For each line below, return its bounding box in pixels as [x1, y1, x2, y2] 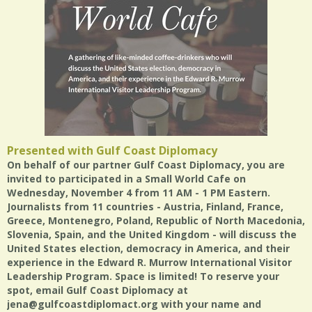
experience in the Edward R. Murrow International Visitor [7, 256, 292, 269]
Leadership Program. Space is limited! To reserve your [7, 270, 279, 283]
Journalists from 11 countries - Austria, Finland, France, [7, 200, 283, 213]
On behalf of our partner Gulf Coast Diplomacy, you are [7, 158, 285, 171]
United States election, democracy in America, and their [7, 242, 290, 255]
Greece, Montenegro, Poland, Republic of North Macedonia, [7, 214, 305, 227]
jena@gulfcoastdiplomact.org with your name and [7, 297, 261, 311]
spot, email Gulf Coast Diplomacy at [7, 283, 188, 297]
